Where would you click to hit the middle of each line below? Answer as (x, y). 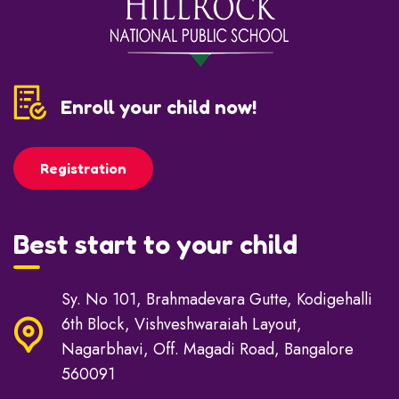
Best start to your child (155, 244)
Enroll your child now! (159, 107)
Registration (83, 169)
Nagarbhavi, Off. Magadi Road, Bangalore (208, 350)
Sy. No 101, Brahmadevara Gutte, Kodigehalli (217, 300)
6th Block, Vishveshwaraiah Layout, (182, 325)
